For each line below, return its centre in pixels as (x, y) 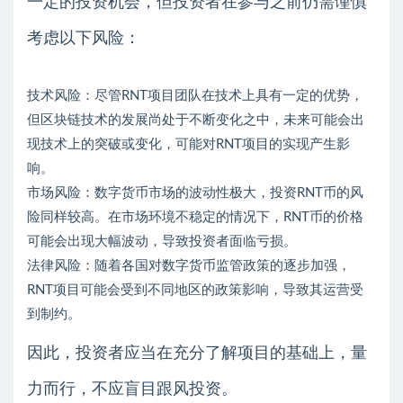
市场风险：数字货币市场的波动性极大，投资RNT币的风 (195, 193)
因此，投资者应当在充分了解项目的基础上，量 (197, 353)
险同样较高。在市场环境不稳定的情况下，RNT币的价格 (195, 217)
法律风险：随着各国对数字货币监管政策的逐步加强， (189, 265)
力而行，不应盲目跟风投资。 (132, 389)
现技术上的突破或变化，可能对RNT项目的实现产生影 (188, 144)
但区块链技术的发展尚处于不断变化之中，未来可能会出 (196, 120)
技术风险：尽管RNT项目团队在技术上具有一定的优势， (195, 95)
